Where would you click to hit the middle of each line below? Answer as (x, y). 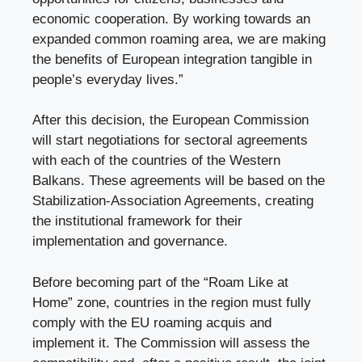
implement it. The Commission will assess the (171, 343)
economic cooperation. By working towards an (171, 19)
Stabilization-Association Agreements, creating (173, 201)
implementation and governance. (130, 242)
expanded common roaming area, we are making (179, 39)
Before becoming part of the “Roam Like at (160, 282)
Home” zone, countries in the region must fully (172, 302)
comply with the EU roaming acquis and (152, 322)
